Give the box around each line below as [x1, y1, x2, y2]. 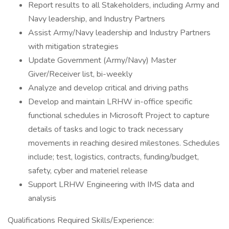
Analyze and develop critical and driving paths [28, 82, 189, 94]
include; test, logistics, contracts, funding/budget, [28, 151, 199, 163]
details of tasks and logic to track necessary [28, 124, 183, 135]
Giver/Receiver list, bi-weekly [28, 68, 132, 80]
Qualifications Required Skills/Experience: [8, 215, 154, 226]
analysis [28, 193, 56, 204]
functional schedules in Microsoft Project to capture [28, 110, 210, 121]
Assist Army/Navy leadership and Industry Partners [28, 27, 211, 38]
